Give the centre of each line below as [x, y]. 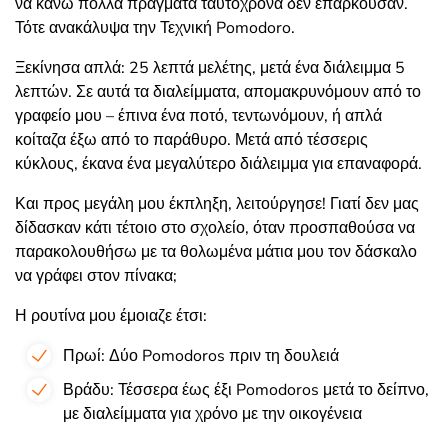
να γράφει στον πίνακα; [96, 276]
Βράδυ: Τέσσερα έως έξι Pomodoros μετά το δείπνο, [246, 390]
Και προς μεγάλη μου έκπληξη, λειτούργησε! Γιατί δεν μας [217, 204]
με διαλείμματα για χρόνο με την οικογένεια [212, 414]
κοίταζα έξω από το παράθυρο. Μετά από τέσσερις [191, 140]
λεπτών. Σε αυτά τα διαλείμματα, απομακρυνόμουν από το [218, 92]
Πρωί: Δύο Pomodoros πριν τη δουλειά [201, 356]
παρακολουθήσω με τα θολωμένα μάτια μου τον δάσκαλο [216, 252]
